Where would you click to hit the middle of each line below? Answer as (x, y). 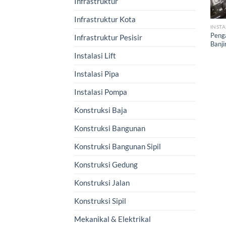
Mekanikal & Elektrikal (112, 219)
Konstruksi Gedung (106, 164)
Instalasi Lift (95, 55)
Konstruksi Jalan (102, 182)
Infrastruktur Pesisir (108, 37)
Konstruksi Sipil (100, 201)
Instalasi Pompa (101, 92)
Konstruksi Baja (101, 110)
